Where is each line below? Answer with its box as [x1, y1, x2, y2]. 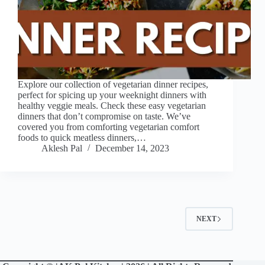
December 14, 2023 [95, 143, 169, 154]
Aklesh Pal [41, 143, 82, 154]
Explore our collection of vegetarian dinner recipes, [18, 79, 208, 90]
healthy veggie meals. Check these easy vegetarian [18, 101, 206, 111]
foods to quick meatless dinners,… [18, 132, 146, 143]
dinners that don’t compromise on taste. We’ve [18, 111, 190, 122]
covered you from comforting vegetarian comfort [18, 122, 199, 132]
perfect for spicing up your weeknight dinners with [18, 90, 206, 101]
